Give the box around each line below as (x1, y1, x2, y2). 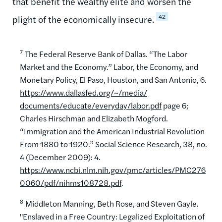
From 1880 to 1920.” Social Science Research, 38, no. (20, 138, 207, 150)
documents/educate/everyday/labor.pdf (20, 99, 162, 111)
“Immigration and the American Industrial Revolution (20, 125, 205, 137)
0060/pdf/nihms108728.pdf (20, 176, 121, 188)
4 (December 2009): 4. (20, 151, 101, 163)
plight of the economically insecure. (12, 12, 154, 25)
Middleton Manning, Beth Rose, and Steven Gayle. (25, 198, 199, 210)
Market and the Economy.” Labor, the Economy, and (20, 60, 198, 72)
